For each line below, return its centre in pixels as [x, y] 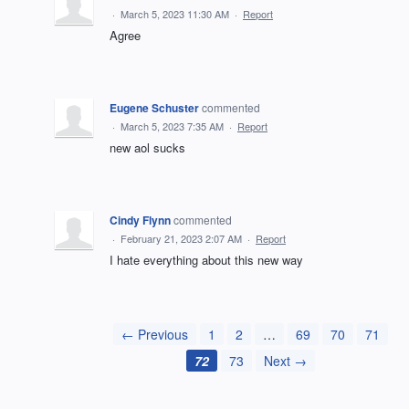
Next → [285, 360]
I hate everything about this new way [206, 259]
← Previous [154, 334]
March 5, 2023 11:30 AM [175, 13]
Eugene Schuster [154, 107]
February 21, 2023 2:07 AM [181, 238]
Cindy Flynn [140, 220]
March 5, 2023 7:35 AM [172, 126]
